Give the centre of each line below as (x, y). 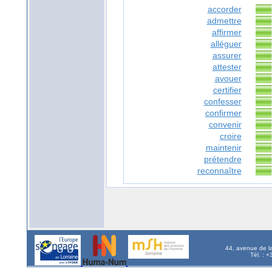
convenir (225, 125)
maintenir (223, 148)
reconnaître (219, 171)
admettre (224, 21)
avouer (228, 79)
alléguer (226, 44)
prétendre (223, 159)
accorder (224, 9)
